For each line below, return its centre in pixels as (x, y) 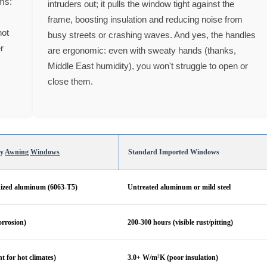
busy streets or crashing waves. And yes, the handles (151, 35)
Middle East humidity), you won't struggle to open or (148, 66)
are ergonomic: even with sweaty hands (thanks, (142, 50)
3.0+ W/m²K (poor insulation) (173, 257)
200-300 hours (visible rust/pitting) (181, 222)
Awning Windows (32, 152)
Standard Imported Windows (174, 152)
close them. (70, 81)
